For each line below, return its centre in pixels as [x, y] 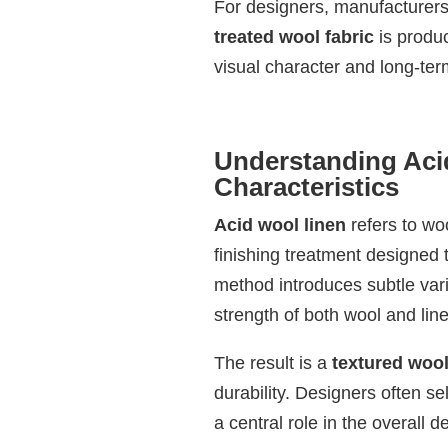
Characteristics [306, 187]
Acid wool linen [279, 225]
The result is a [272, 363]
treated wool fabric [293, 37]
